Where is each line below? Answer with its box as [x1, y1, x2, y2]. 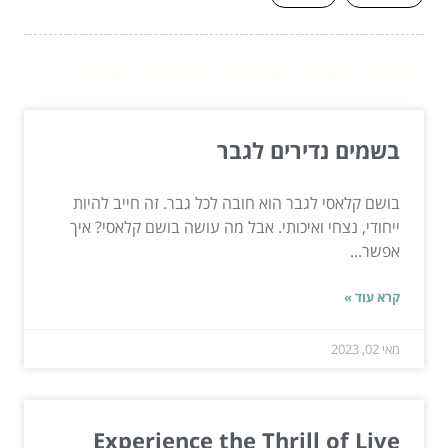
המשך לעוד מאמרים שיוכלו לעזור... [59, 55, 424, 89]
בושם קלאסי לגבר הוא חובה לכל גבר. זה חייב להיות [73, 191, 400, 214]
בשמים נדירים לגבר [217, 134, 400, 165]
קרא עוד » [344, 287, 400, 306]
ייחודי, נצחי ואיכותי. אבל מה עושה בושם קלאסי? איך [70, 215, 400, 238]
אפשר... [350, 239, 400, 262]
